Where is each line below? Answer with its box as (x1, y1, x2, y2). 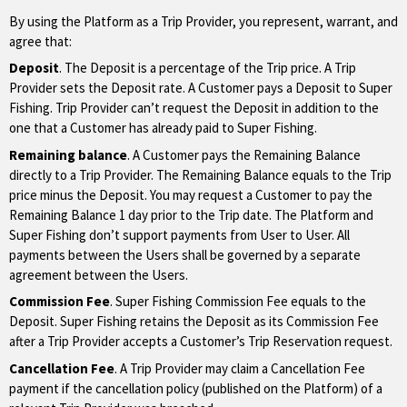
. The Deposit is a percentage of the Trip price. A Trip (59, 59, 356, 76)
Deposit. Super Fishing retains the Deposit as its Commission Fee (9, 313, 379, 330)
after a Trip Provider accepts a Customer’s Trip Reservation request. (9, 333, 392, 350)
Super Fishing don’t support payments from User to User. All (9, 225, 350, 243)
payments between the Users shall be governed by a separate (9, 245, 361, 263)
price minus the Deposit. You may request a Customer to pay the (9, 185, 372, 203)
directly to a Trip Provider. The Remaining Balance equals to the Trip (9, 165, 392, 184)
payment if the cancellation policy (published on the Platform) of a (9, 379, 382, 397)
